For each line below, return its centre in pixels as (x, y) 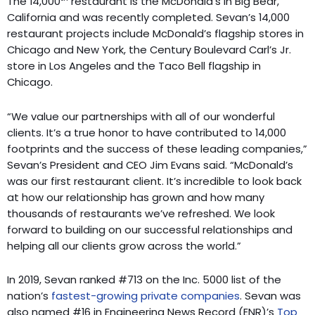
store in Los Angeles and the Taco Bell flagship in (134, 65)
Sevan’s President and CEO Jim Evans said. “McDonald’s (150, 165)
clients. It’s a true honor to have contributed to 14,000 (147, 132)
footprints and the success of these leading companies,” (157, 148)
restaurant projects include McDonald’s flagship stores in (155, 33)
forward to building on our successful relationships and (150, 229)
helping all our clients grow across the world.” (124, 245)
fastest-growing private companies (146, 296)
